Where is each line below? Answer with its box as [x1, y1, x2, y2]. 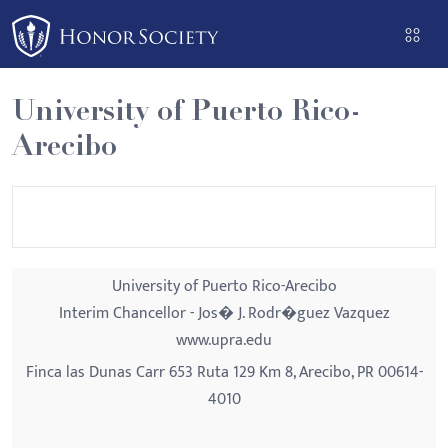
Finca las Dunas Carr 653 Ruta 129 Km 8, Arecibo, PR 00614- [25, 359, 423, 386]
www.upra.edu [176, 327, 272, 354]
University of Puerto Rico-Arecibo [111, 273, 337, 300]
